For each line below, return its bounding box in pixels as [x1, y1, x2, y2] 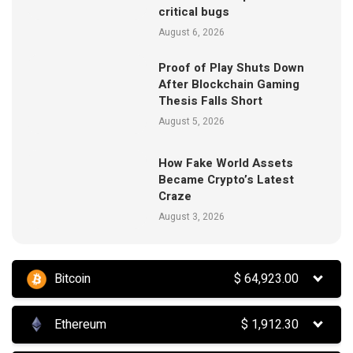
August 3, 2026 [158, 209, 225, 224]
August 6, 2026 [158, 24, 225, 39]
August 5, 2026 [158, 114, 225, 129]
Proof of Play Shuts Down [158, 59, 305, 77]
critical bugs [158, 2, 230, 20]
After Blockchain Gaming [158, 76, 300, 94]
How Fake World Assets [158, 154, 294, 172]
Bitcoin [54, 269, 91, 289]
